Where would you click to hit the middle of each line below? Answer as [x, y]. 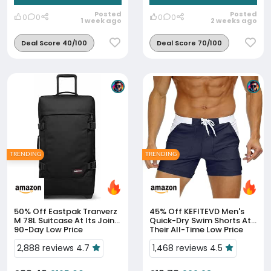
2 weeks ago [234, 21]
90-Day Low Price [48, 230]
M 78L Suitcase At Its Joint [66, 220]
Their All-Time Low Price [196, 230]
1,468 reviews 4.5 [189, 248]
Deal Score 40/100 [54, 43]
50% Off [30, 211]
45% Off [166, 211]
